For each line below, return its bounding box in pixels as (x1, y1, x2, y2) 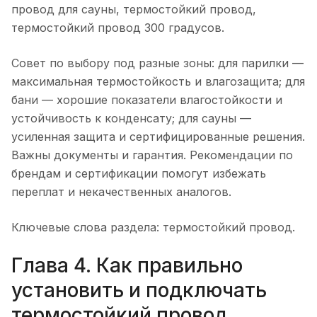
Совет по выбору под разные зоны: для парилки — (11, 56, 304, 71)
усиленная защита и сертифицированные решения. (11, 129, 305, 144)
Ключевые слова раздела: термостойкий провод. (11, 220, 295, 235)
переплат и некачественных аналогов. (11, 185, 231, 200)
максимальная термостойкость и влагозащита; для (11, 74, 305, 89)
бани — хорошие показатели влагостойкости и (11, 93, 282, 108)
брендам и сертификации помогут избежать (11, 166, 266, 181)
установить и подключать (11, 278, 267, 303)
